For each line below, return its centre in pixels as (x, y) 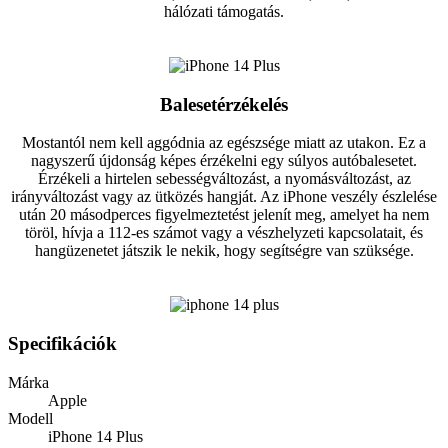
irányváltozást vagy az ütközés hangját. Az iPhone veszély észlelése (224, 197)
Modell (30, 418)
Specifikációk (62, 344)
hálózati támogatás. (224, 12)
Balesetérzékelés (224, 104)
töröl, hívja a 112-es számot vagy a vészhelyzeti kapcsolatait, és (224, 233)
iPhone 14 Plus (95, 436)
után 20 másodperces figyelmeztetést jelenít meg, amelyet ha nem (224, 215)
